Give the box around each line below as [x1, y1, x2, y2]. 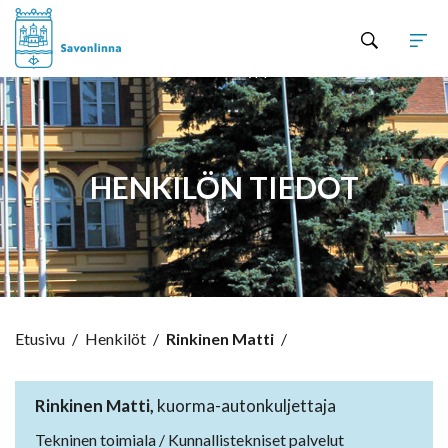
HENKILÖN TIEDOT [89, 169, 359, 206]
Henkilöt [85, 329, 146, 349]
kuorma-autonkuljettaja [154, 395, 336, 417]
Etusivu [15, 329, 65, 349]
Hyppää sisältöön [234, 59, 354, 79]
